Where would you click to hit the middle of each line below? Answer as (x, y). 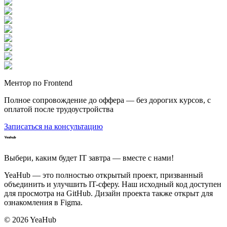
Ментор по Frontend (38, 83)
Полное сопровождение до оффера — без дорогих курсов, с (107, 100)
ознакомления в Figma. (43, 202)
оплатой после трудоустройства (59, 109)
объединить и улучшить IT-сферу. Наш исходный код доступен (113, 184)
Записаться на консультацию (53, 126)
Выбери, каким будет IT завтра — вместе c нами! (89, 158)
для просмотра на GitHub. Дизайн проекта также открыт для (108, 193)
